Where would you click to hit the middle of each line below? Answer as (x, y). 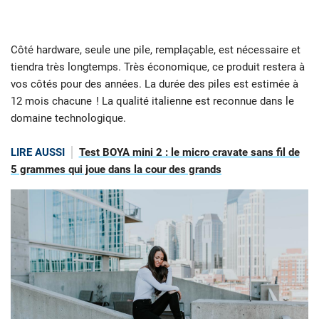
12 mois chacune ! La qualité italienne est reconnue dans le (152, 101)
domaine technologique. (68, 118)
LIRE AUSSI (38, 152)
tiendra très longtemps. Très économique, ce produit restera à (158, 67)
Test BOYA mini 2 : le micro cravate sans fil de (189, 152)
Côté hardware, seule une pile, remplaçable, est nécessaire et (156, 49)
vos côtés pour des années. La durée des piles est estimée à (155, 84)
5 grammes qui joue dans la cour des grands (116, 169)
